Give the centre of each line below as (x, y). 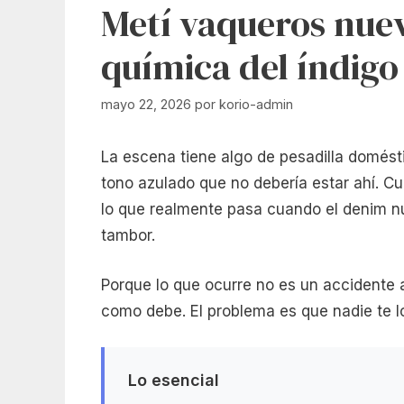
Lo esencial (173, 380)
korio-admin (256, 105)
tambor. (128, 236)
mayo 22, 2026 (146, 105)
